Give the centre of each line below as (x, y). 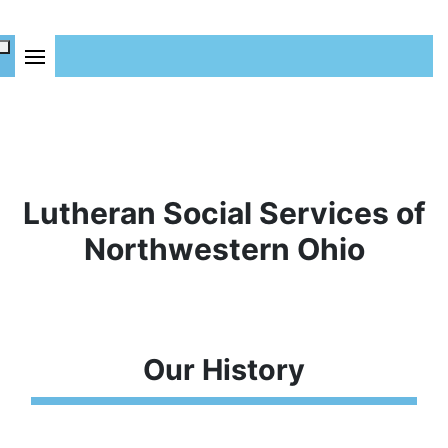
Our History (224, 370)
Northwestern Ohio (224, 249)
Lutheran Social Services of (224, 213)
